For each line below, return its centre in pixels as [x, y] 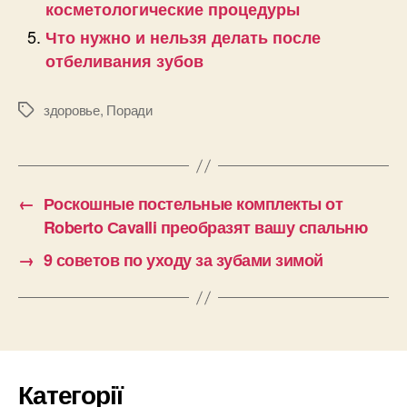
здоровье [72, 110]
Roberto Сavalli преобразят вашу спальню [205, 228]
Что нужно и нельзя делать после [183, 38]
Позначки [46, 111]
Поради [129, 110]
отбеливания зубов [124, 61]
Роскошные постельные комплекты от [193, 204]
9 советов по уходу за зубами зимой [183, 260]
